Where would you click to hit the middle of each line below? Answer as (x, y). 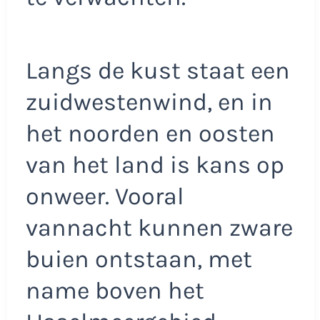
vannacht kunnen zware (159, 228)
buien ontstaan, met (139, 260)
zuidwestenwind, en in (149, 102)
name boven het (115, 291)
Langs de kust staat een (157, 71)
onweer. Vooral (105, 197)
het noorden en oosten (150, 134)
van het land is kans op (155, 165)
